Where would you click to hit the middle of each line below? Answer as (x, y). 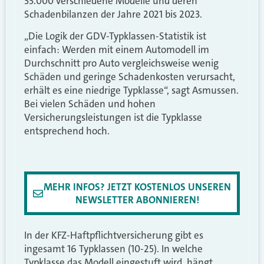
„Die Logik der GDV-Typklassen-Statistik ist (115, 36)
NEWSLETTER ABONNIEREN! (137, 200)
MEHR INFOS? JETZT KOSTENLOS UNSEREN (137, 187)
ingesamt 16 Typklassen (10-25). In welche (113, 248)
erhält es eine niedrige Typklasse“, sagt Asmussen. (131, 90)
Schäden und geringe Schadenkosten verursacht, (130, 77)
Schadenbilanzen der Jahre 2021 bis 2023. (113, 14)
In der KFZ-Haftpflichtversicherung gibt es (114, 235)
